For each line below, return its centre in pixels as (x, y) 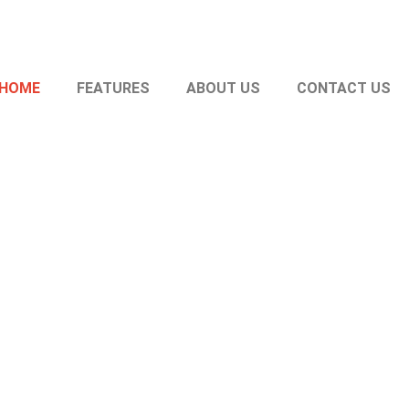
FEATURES (113, 88)
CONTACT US (344, 88)
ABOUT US (223, 88)
